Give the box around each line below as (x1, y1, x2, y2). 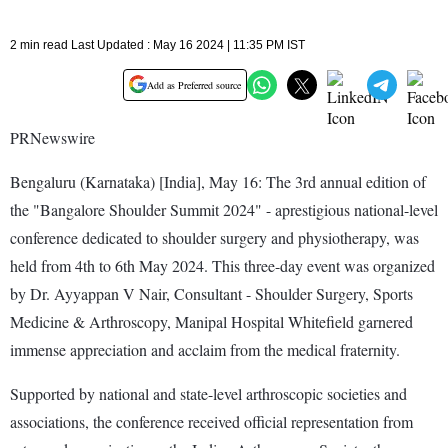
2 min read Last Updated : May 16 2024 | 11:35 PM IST (10, 37, 305, 52)
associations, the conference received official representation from (10, 410, 413, 432)
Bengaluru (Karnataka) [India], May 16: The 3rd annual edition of (10, 170, 426, 192)
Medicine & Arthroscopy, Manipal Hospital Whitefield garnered (10, 310, 413, 332)
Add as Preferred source (147, 77, 241, 92)
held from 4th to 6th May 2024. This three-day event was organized (10, 254, 435, 276)
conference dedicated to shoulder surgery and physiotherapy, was (10, 226, 419, 248)
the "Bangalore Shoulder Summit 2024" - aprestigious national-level (10, 198, 438, 220)
